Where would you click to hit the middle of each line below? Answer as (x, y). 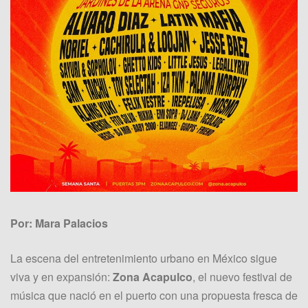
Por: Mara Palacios (60, 223)
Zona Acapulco (153, 277)
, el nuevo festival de (242, 277)
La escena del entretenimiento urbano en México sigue (144, 258)
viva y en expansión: (62, 277)
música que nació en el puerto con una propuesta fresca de (154, 296)
